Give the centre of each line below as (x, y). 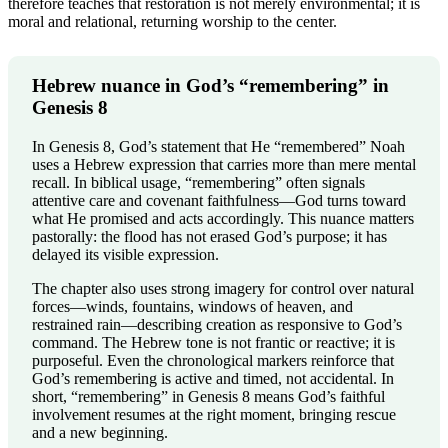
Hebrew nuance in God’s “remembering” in (210, 86)
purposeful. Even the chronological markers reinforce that (213, 361)
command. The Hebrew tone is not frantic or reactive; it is (213, 343)
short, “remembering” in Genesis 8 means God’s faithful (208, 397)
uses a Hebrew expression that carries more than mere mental (224, 165)
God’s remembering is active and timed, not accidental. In (213, 379)
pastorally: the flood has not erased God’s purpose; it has (209, 237)
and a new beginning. (100, 433)
